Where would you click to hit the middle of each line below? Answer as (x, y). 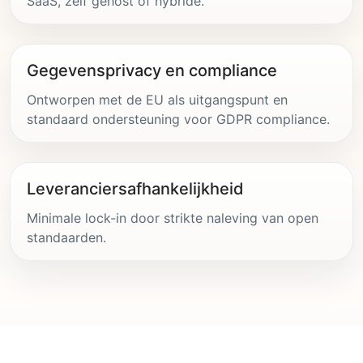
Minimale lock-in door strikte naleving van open (173, 218)
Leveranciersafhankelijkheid (135, 188)
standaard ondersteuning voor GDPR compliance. (178, 119)
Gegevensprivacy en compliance (152, 70)
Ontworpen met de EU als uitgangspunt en (157, 99)
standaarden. (66, 237)
